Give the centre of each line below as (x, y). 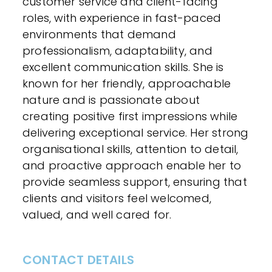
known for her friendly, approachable (127, 83)
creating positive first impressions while (130, 116)
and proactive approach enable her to (132, 165)
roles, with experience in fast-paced (122, 18)
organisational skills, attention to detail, (131, 149)
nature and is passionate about (111, 100)
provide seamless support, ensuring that (135, 182)
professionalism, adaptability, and (117, 51)
